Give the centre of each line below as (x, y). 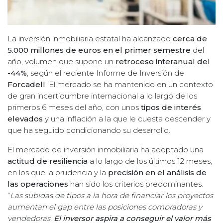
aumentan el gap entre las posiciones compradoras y (105, 207)
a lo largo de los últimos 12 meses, (150, 161)
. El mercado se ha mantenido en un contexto (129, 85)
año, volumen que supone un (61, 62)
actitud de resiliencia (48, 161)
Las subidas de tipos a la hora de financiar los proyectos (111, 196)
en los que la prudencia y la (58, 173)
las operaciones (38, 184)
